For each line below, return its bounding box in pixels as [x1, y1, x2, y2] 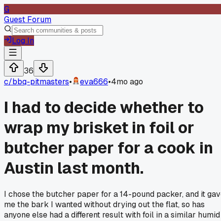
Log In [12, 36, 34, 46]
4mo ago [111, 76, 143, 87]
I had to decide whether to [4, 97, 204, 118]
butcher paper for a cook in [4, 138, 213, 158]
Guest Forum [4, 14, 51, 25]
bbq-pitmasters [12, 76, 69, 87]
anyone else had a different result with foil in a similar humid [4, 209, 220, 220]
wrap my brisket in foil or [4, 117, 194, 138]
